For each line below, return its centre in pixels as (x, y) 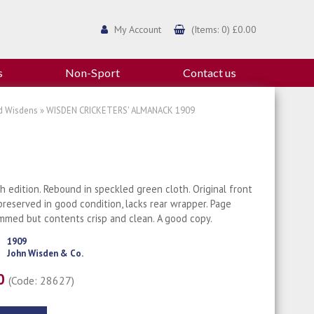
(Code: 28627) (42, 281)
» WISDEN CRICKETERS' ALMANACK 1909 (116, 111)
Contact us (209, 73)
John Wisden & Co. (45, 254)
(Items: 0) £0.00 (224, 29)
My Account (137, 29)
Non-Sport (93, 73)
